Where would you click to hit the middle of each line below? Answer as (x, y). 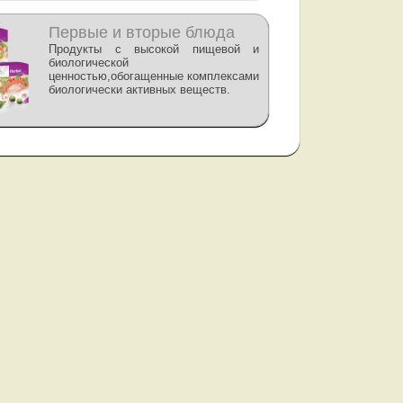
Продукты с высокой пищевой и (154, 49)
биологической (89, 63)
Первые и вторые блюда (142, 32)
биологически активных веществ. (139, 90)
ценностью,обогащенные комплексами (154, 76)
